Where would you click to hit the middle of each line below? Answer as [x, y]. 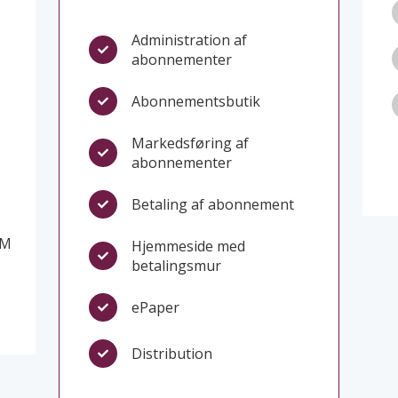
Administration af [190, 40]
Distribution [172, 353]
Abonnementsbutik [196, 101]
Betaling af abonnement [213, 204]
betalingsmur [177, 265]
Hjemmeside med [189, 246]
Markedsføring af [191, 143]
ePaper [156, 307]
